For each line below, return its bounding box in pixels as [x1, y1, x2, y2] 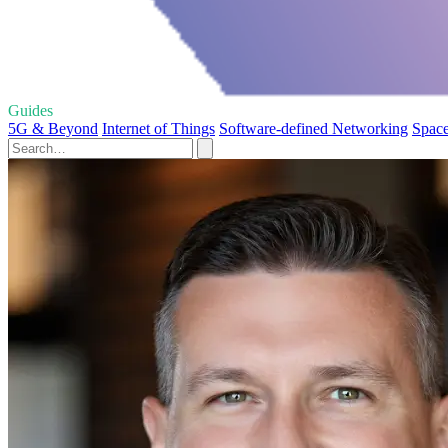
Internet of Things [102, 119, 215, 137]
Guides [8, 101, 53, 119]
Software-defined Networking [219, 119, 408, 137]
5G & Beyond [8, 119, 98, 137]
